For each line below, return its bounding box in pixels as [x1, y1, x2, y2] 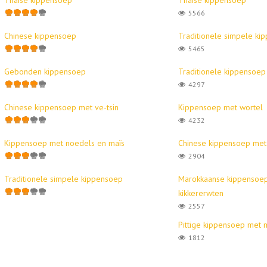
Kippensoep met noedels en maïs [4, 137, 125, 148]
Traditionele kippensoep [178, 66, 266, 77]
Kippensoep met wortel [178, 101, 263, 113]
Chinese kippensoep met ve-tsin [4, 101, 119, 113]
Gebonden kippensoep [4, 66, 86, 77]
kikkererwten [178, 187, 223, 198]
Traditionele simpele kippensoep [4, 173, 123, 184]
